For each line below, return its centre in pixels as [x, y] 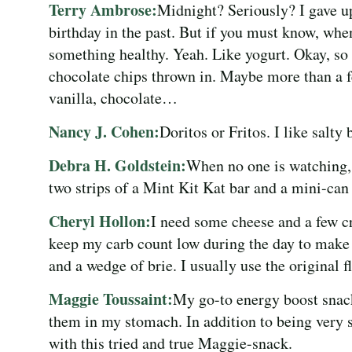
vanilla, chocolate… [113, 97]
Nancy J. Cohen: [104, 131]
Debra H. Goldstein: [117, 165]
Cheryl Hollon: [100, 221]
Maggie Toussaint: [111, 299]
